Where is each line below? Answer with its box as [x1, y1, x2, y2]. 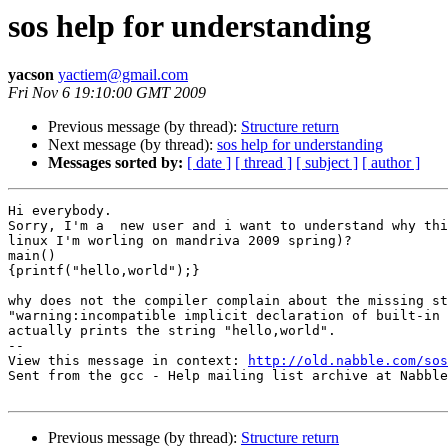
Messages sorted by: [48, 154, 183, 172]
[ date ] [187, 154, 231, 172]
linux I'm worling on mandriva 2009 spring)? [8, 233, 352, 249]
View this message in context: [8, 353, 248, 369]
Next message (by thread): [48, 136, 217, 154]
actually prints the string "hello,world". [8, 323, 336, 339]
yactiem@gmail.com [58, 66, 188, 84]
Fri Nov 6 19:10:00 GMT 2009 [8, 84, 206, 102]
